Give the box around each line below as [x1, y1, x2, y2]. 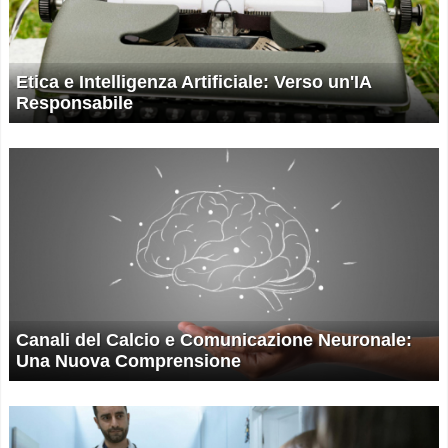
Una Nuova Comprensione [16, 350, 241, 371]
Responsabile [16, 93, 133, 114]
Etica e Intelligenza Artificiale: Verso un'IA [16, 72, 372, 93]
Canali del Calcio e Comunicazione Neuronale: [16, 329, 412, 350]
